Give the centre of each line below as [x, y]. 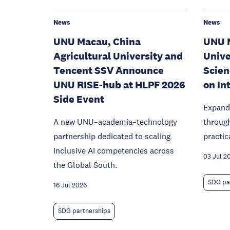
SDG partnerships [84, 211]
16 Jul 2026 [70, 185]
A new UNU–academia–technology [115, 121]
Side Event [79, 99]
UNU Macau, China [97, 41]
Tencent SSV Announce [109, 70]
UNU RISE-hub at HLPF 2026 [119, 84]
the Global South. [85, 165]
